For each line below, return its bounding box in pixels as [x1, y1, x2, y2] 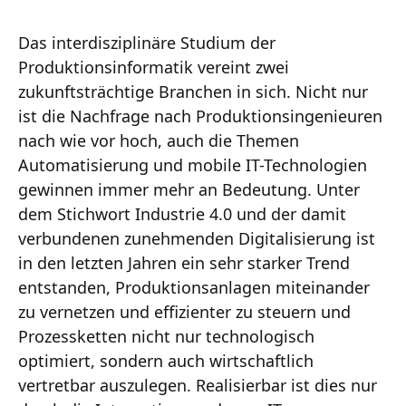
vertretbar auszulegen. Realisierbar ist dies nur [18, 373, 377, 396]
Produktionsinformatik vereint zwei [18, 55, 289, 78]
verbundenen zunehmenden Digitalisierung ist [18, 227, 375, 249]
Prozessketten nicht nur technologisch [18, 324, 314, 347]
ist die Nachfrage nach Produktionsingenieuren [18, 104, 382, 127]
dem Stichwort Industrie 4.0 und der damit [18, 202, 346, 225]
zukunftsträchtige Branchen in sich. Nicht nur [18, 80, 368, 102]
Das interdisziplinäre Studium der [18, 31, 275, 53]
